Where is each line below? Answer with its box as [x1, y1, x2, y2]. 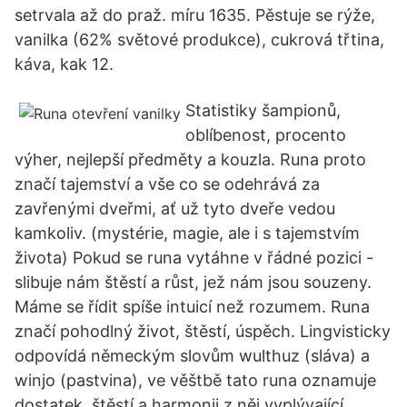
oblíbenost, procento [185, 125, 346, 144]
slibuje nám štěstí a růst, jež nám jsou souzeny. [15, 273, 372, 292]
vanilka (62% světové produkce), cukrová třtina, [15, 30, 384, 49]
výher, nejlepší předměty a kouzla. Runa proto [15, 150, 366, 169]
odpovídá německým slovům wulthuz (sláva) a [15, 346, 370, 365]
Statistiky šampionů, [185, 101, 341, 120]
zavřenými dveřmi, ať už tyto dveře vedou [15, 199, 335, 218]
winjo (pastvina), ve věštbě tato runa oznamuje [15, 371, 376, 390]
